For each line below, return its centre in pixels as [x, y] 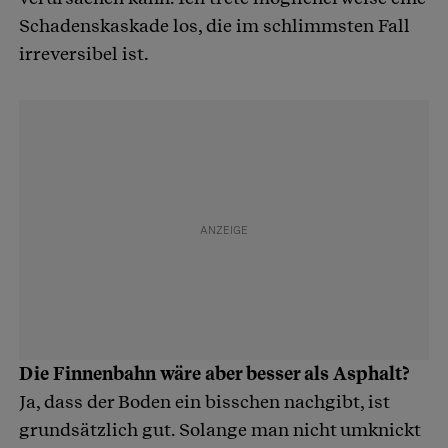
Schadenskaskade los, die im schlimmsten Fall [214, 25]
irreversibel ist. [85, 53]
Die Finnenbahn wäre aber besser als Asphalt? [216, 373]
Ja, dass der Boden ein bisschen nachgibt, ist [204, 401]
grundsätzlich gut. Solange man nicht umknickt [220, 429]
